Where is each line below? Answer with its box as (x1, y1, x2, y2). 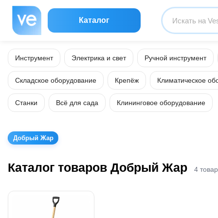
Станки (15, 99, 37, 107)
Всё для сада (56, 99, 98, 107)
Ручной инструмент (145, 54, 206, 62)
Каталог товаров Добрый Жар (8, 160, 187, 174)
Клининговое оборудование (117, 99, 205, 107)
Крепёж (115, 76, 139, 84)
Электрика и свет (72, 54, 126, 62)
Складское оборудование (15, 76, 96, 84)
